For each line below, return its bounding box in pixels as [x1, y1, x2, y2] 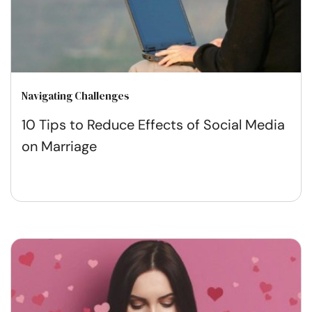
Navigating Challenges [22, 88, 130, 103]
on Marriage [22, 136, 97, 155]
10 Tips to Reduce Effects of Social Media [22, 115, 285, 134]
